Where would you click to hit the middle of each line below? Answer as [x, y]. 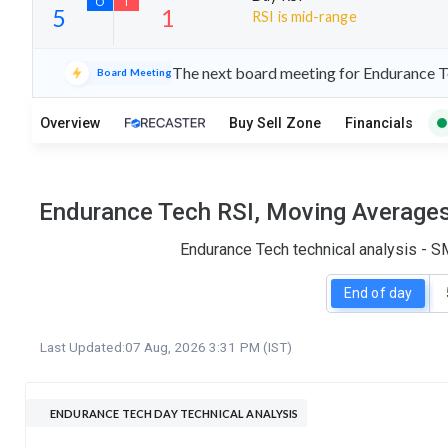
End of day [378, 293]
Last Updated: [82, 346]
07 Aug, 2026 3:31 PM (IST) [208, 346]
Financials [379, 123]
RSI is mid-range [304, 16]
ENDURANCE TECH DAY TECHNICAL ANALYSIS [174, 413]
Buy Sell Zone [275, 123]
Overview [70, 123]
